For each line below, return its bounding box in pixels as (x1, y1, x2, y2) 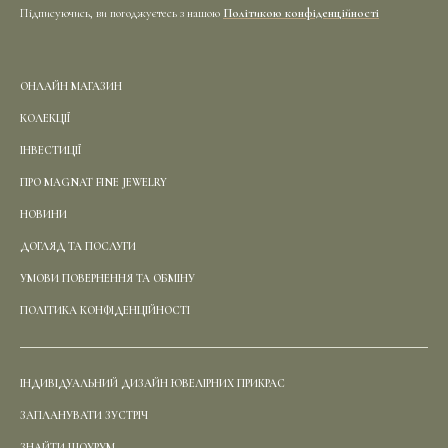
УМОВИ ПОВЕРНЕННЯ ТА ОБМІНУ (20, 271, 195, 285)
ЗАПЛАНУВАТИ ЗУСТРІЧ (20, 408, 148, 422)
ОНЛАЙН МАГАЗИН (20, 79, 122, 93)
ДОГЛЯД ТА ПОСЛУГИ (20, 239, 136, 253)
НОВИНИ (20, 207, 67, 221)
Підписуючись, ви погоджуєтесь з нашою (20, 4, 223, 21)
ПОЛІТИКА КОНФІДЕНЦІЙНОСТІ (20, 303, 190, 317)
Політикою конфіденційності (223, 4, 379, 21)
